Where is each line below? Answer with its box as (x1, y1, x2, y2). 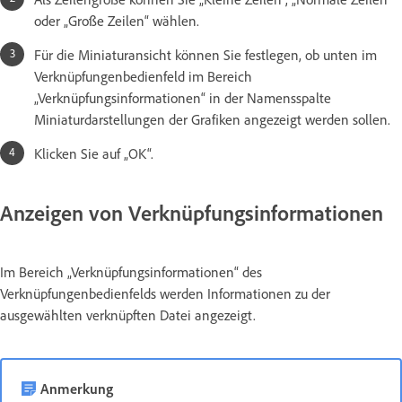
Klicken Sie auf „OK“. (34, 144, 153, 163)
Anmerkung (40, 380, 113, 398)
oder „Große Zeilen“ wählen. (34, 12, 199, 31)
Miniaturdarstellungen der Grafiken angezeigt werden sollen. (34, 110, 390, 129)
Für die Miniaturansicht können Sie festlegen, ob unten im (34, 46, 377, 65)
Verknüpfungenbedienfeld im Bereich (34, 67, 252, 86)
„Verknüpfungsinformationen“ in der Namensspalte (34, 89, 331, 108)
